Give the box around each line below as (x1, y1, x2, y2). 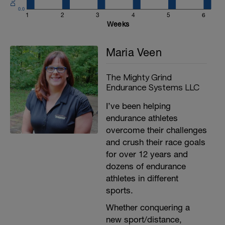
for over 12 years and (105, 149, 188, 159)
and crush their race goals (105, 137, 205, 147)
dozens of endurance (105, 161, 186, 171)
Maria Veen (105, 46, 162, 59)
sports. (105, 185, 133, 195)
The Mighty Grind (105, 72, 172, 82)
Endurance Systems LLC (105, 82, 199, 92)
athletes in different (105, 173, 178, 183)
